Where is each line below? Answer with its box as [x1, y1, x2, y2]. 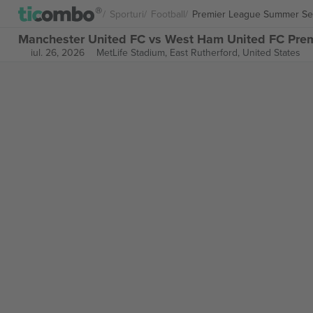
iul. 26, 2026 [30, 45, 85, 59]
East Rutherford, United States [169, 45, 300, 59]
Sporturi [110, 6, 144, 21]
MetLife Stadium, [96, 45, 170, 59]
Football [151, 6, 185, 21]
